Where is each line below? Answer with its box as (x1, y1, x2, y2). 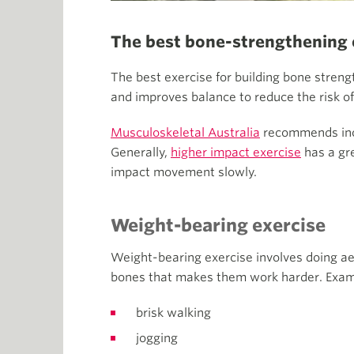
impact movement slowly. (111, 165, 257, 180)
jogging (136, 331, 178, 346)
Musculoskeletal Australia (111, 126, 260, 141)
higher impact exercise (171, 145, 301, 160)
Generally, (111, 145, 171, 160)
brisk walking (136, 306, 211, 321)
